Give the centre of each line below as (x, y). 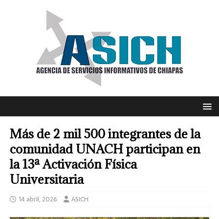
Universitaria (47, 179)
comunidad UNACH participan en (105, 149)
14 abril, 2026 (38, 199)
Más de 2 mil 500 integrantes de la (105, 134)
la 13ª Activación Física (73, 164)
